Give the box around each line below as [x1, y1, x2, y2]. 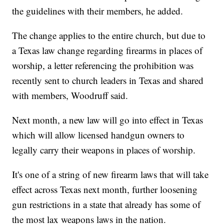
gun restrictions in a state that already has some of [12, 198, 201, 211]
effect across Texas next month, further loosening [12, 183, 198, 196]
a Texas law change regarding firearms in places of [12, 44, 203, 57]
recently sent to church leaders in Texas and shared [12, 74, 204, 87]
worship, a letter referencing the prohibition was [12, 59, 194, 72]
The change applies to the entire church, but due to [12, 29, 206, 42]
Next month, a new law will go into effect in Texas [12, 113, 203, 126]
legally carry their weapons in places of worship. [12, 143, 196, 156]
